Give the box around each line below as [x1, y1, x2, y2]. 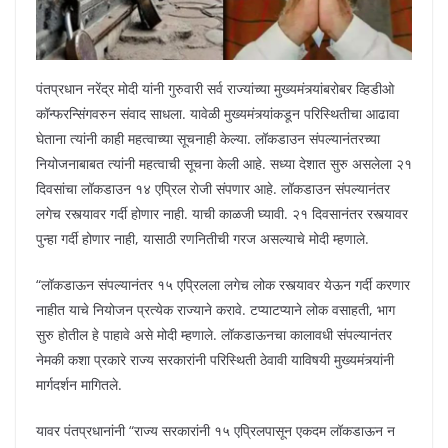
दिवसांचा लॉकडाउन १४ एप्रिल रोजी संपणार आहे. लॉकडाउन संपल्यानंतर [36, 178, 390, 198]
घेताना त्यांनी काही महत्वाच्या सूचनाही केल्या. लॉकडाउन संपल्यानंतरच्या [36, 128, 380, 148]
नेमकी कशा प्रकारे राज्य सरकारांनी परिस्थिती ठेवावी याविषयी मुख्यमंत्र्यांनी [36, 349, 394, 369]
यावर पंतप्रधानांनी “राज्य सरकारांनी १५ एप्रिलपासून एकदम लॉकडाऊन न [36, 420, 395, 440]
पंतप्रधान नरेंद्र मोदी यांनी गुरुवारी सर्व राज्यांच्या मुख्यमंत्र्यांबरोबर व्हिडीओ [36, 78, 394, 98]
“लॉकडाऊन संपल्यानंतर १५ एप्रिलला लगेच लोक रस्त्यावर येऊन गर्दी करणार [36, 274, 410, 294]
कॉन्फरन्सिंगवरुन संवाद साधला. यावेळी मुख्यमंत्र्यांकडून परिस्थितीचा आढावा [36, 103, 399, 123]
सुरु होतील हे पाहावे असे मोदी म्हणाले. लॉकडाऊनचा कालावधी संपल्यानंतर [36, 324, 392, 344]
